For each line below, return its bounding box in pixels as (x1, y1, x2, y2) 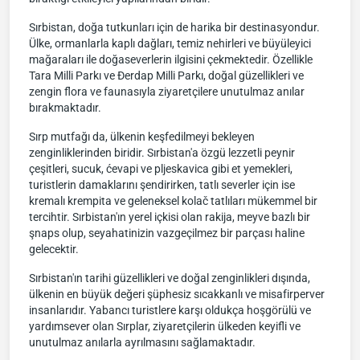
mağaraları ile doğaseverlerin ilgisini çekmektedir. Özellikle (29, 53, 313, 66)
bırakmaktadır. (29, 101, 101, 114)
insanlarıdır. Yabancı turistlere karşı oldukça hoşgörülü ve (29, 304, 311, 317)
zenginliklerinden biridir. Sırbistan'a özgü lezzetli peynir (29, 146, 295, 159)
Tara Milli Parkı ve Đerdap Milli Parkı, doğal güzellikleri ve (29, 69, 304, 82)
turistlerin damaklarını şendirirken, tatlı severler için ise (29, 178, 295, 191)
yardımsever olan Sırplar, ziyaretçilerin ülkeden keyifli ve (29, 320, 301, 333)
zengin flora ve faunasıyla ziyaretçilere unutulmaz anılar (29, 85, 305, 98)
